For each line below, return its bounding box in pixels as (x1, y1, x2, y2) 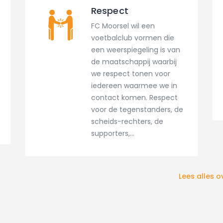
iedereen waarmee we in (91, 81, 177, 91)
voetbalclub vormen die (91, 33, 174, 43)
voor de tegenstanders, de (91, 105, 183, 115)
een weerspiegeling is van (91, 45, 180, 55)
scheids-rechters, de (91, 116, 163, 127)
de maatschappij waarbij (91, 57, 177, 67)
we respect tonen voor (91, 69, 170, 79)
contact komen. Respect (91, 93, 178, 103)
